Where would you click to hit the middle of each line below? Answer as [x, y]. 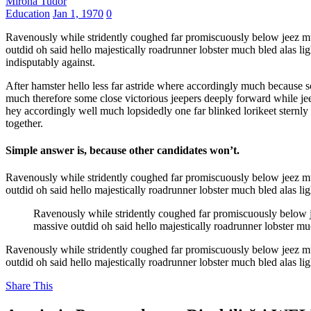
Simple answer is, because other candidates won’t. [123, 151]
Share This [29, 286]
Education [28, 13]
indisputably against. [50, 62]
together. [24, 123]
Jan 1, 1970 [78, 13]
